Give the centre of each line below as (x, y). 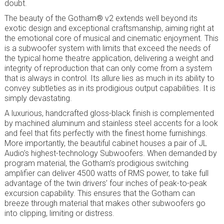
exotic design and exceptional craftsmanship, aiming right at (109, 28)
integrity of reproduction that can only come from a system (108, 68)
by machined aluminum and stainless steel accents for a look (111, 123)
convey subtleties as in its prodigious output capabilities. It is (110, 88)
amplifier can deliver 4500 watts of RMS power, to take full (106, 173)
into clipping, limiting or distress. (59, 213)
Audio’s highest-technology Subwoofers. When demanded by (110, 153)
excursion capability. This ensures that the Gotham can (99, 193)
